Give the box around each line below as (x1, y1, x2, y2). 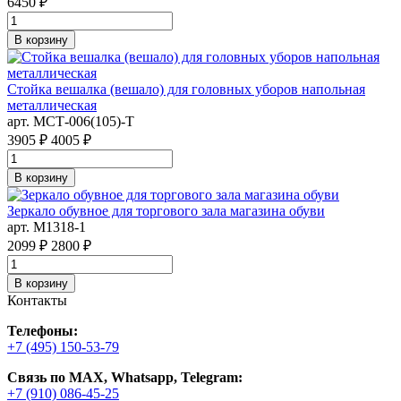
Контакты (7, 292, 67, 308)
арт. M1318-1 (7, 218, 86, 235)
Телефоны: (7, 322, 78, 338)
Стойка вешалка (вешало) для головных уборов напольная (7, 81, 365, 97)
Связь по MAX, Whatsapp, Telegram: (7, 369, 243, 385)
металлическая (7, 97, 97, 113)
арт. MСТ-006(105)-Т (7, 113, 134, 129)
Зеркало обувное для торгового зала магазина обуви (7, 202, 325, 218)
